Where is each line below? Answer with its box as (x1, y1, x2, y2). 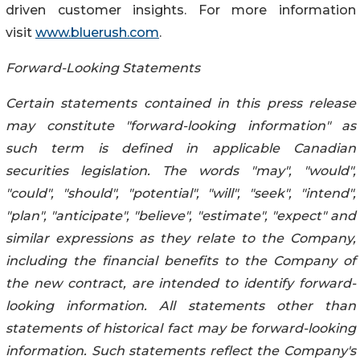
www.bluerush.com (35, 24, 159, 40)
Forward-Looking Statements (6, 59, 200, 76)
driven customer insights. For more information (6, 2, 356, 18)
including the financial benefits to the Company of (6, 252, 356, 268)
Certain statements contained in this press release (6, 95, 356, 111)
